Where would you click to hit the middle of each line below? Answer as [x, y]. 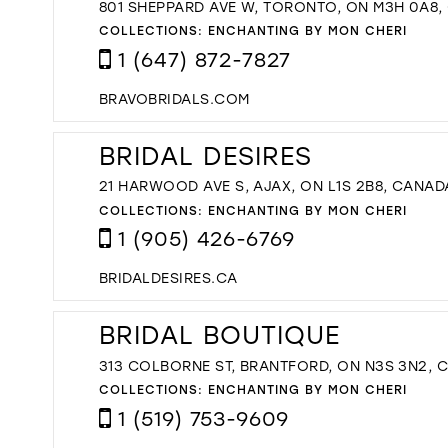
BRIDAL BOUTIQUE [219, 335]
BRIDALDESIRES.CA [168, 278]
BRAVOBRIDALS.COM [174, 98]
